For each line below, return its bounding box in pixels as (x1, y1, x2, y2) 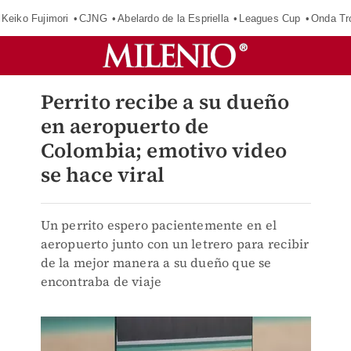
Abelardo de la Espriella (118, 12, 229, 24)
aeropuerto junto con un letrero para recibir (40, 235, 309, 252)
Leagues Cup (239, 12, 301, 24)
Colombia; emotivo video (40, 136, 288, 165)
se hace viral (40, 161, 165, 189)
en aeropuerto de (40, 112, 209, 140)
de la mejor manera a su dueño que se (40, 254, 272, 271)
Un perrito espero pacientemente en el (40, 216, 277, 233)
